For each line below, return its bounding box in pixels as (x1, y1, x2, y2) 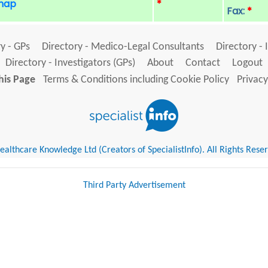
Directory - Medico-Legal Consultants (41, 41, 204, 53)
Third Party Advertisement (83, 181, 185, 191)
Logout (232, 57, 263, 69)
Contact (185, 57, 220, 69)
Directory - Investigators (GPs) (5, 57, 135, 69)
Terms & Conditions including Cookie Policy (42, 74, 229, 86)
